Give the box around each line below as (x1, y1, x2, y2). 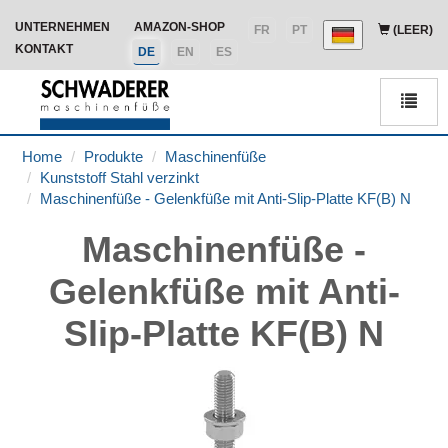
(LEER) (390, 23, 433, 37)
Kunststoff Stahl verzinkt (40, 169, 199, 186)
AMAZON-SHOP (134, 20, 225, 34)
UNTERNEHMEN (15, 20, 110, 34)
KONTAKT (15, 42, 73, 56)
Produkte (84, 148, 143, 165)
